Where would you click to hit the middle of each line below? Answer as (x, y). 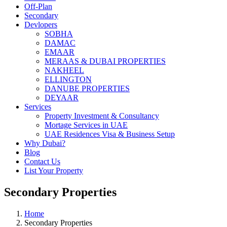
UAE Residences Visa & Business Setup (110, 134)
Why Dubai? (45, 143)
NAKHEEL (64, 70)
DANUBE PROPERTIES (87, 88)
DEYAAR (62, 97)
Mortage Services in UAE (86, 125)
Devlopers (41, 24)
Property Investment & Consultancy (102, 116)
